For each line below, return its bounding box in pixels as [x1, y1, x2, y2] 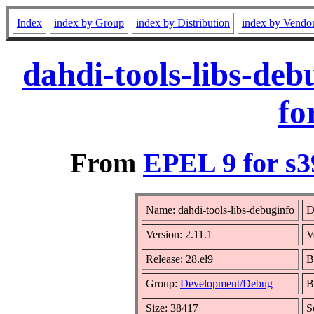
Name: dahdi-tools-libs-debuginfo [146, 203, 294, 216]
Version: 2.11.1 [146, 228, 212, 240]
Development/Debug [180, 277, 273, 289]
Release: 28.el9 [146, 252, 213, 265]
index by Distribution [136, 17, 230, 29]
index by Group [54, 17, 124, 29]
